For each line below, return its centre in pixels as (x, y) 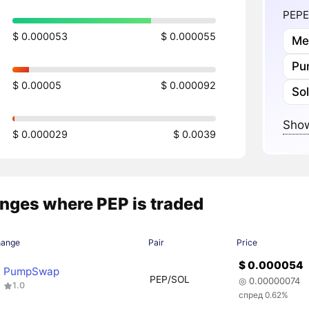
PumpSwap (32, 271)
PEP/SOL (169, 279)
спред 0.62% (264, 295)
